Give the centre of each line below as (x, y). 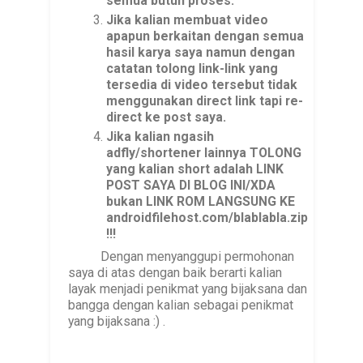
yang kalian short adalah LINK (195, 169)
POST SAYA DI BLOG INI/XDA (191, 185)
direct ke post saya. (167, 117)
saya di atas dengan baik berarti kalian (175, 272)
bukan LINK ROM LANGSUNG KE (201, 201)
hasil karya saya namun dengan (201, 52)
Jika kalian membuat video (188, 19)
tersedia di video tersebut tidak (202, 84)
